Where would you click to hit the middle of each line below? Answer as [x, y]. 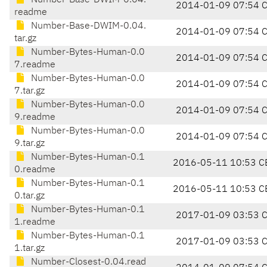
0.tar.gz [30, 196]
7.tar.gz [30, 91]
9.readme [35, 118]
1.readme [35, 223]
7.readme [35, 65]
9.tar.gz [30, 144]
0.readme [35, 170]
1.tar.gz [30, 249]
